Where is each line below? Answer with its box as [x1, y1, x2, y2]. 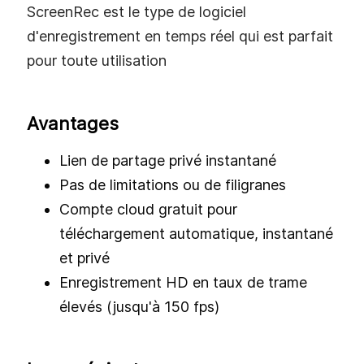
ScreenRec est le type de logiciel [27, 3, 246, 21]
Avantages [27, 113, 119, 135]
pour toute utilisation [27, 52, 167, 70]
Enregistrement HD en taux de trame [59, 274, 307, 292]
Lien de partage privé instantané [59, 152, 276, 170]
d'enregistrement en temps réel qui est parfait [27, 28, 333, 45]
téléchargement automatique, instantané [59, 225, 333, 243]
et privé [59, 249, 110, 267]
